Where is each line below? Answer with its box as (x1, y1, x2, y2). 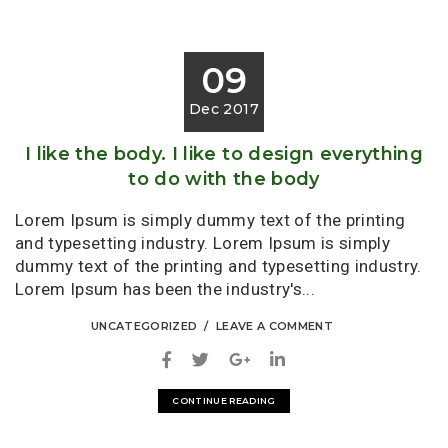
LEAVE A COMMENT (215, 319, 333, 334)
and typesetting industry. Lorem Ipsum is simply (15, 232, 390, 253)
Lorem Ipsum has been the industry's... (15, 278, 315, 299)
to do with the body (128, 167, 320, 190)
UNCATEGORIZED (91, 319, 198, 334)
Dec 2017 (189, 99, 259, 118)
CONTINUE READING (172, 394, 276, 406)
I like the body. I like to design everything (25, 142, 423, 165)
